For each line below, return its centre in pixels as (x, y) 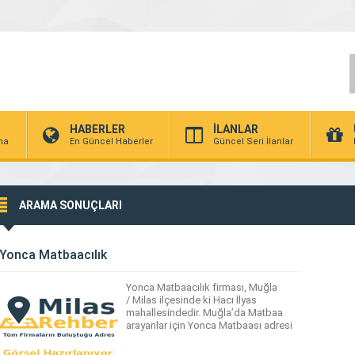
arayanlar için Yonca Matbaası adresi (209, 325)
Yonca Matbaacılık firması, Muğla (202, 287)
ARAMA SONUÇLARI (71, 205)
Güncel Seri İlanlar (253, 141)
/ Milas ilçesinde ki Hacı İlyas (191, 300)
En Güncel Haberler (111, 141)
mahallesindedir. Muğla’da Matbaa (204, 313)
